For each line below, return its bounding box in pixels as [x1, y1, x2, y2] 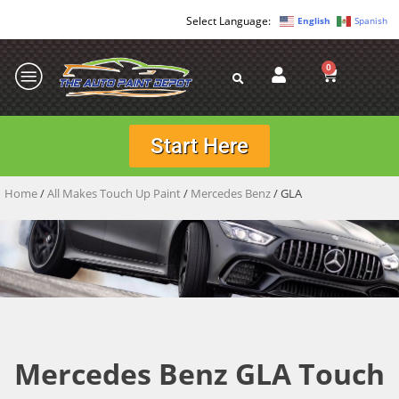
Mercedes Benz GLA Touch [14, 354, 385, 393]
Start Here [151, 133, 248, 159]
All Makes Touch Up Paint [47, 184, 181, 201]
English [297, 14, 330, 28]
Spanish [354, 14, 387, 28]
